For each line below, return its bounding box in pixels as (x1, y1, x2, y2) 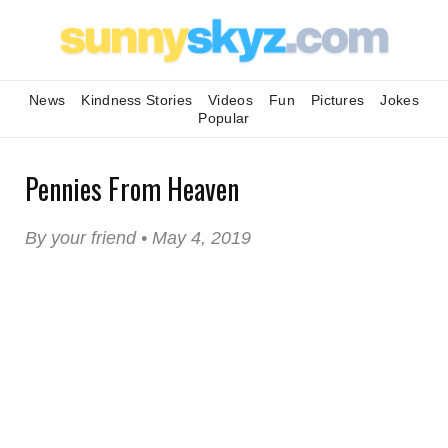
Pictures (310, 92, 365, 108)
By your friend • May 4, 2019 (25, 228, 251, 248)
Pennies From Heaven (25, 168, 239, 209)
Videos (208, 92, 253, 108)
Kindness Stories (81, 92, 193, 108)
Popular (198, 110, 250, 126)
